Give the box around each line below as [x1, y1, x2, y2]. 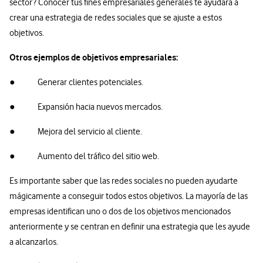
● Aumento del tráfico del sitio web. [9, 151, 159, 162]
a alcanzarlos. [9, 237, 58, 248]
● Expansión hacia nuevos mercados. [9, 102, 163, 113]
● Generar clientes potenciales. [9, 77, 143, 88]
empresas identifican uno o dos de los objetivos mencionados [9, 206, 231, 217]
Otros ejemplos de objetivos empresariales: [9, 52, 178, 63]
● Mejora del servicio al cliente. [9, 126, 142, 137]
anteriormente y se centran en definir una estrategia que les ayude [9, 221, 250, 232]
